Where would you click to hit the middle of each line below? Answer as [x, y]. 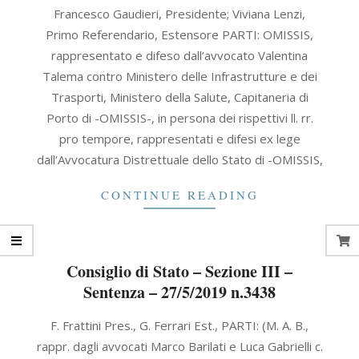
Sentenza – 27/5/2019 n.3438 [179, 292]
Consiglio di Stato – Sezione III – [179, 271]
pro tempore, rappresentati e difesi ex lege [179, 139]
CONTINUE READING [179, 195]
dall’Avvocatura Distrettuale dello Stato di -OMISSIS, [179, 159]
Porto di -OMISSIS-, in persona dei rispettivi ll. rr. [179, 118]
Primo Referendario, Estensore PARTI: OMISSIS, [179, 34]
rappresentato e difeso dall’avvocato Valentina [179, 55]
